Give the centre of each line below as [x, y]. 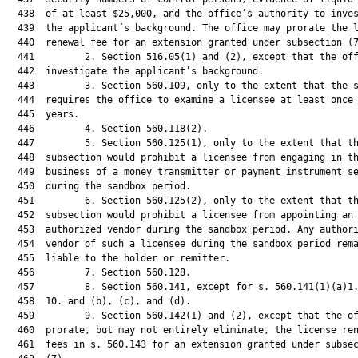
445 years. [43, 114]
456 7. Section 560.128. [99, 272]
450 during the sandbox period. [99, 186]
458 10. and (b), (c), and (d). [99, 301]
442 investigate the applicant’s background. [135, 71]
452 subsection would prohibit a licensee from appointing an [180, 215]
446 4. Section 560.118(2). [107, 129]
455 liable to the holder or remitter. [118, 258]
